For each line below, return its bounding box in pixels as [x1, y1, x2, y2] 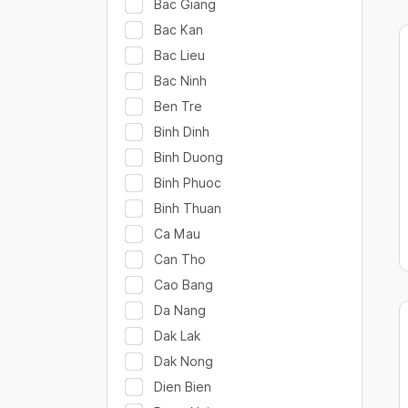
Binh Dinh [154, 124, 209, 139]
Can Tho [154, 251, 206, 267]
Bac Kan [154, 22, 203, 37]
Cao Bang [154, 277, 213, 292]
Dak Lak [154, 328, 200, 343]
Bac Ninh [154, 73, 207, 88]
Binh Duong [154, 149, 223, 165]
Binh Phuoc [154, 175, 221, 190]
